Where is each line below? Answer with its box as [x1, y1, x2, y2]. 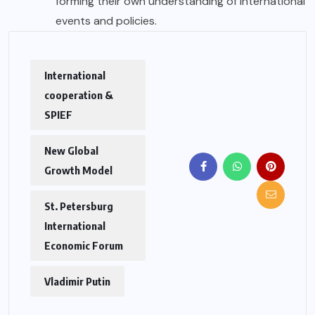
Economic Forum [44, 238, 123, 252]
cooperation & [44, 88, 113, 101]
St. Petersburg [44, 199, 113, 212]
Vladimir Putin [44, 274, 110, 288]
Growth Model [44, 163, 112, 176]
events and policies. [56, 13, 157, 28]
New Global [44, 143, 98, 157]
